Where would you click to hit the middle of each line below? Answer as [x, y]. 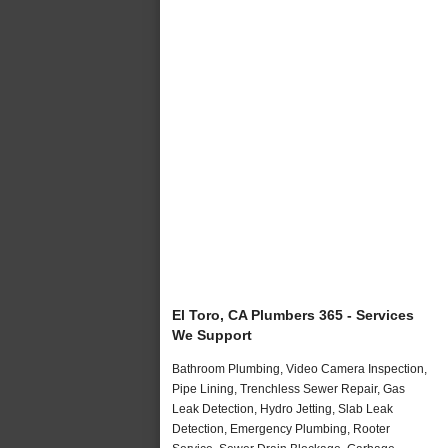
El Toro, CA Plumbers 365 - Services [293, 314]
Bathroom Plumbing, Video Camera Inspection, [299, 368]
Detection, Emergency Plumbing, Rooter [281, 428]
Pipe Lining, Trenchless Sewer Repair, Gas [288, 388]
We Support [212, 334]
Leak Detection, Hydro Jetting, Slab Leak [282, 408]
